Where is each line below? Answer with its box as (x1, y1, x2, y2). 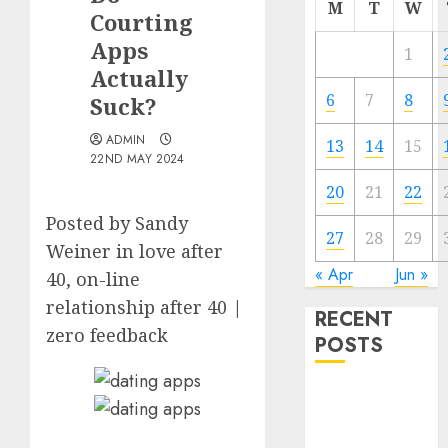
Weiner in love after (46, 239, 223, 263)
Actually (90, 63, 188, 93)
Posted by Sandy (46, 211, 188, 235)
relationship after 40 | (46, 295, 242, 319)
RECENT (315, 305, 394, 334)
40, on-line (46, 267, 140, 291)
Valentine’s (315, 409, 399, 431)
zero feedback (46, 323, 168, 347)
